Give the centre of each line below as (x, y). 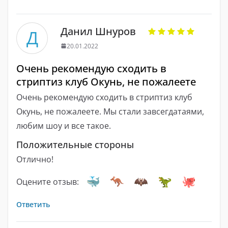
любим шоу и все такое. (64, 125)
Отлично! (35, 159)
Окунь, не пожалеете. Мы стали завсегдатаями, (110, 111)
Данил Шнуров (98, 31)
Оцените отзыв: (48, 181)
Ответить (33, 204)
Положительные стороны (75, 144)
